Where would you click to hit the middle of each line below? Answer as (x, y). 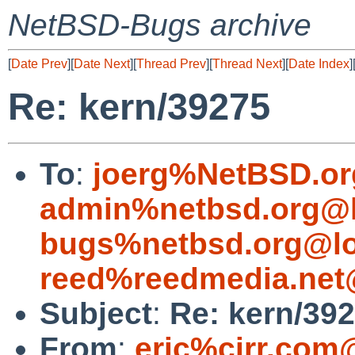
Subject (96, 313)
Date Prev (39, 64)
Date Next (102, 64)
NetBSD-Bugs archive (160, 25)
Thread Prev (171, 64)
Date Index (319, 64)
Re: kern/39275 (139, 107)
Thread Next (247, 64)
